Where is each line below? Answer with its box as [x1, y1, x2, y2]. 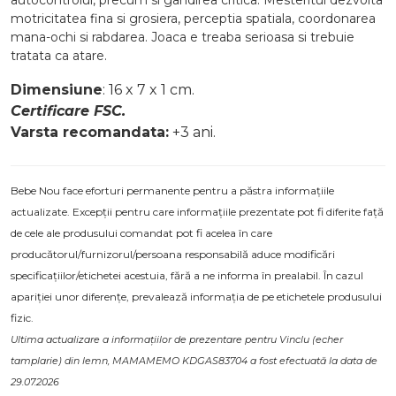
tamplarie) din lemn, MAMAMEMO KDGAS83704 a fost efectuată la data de [11, 354, 377, 368]
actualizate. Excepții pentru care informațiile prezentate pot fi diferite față [11, 205, 384, 219]
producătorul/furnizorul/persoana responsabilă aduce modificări [11, 247, 335, 262]
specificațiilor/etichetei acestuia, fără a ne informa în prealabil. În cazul [11, 269, 363, 283]
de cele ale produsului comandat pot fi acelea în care [11, 226, 272, 240]
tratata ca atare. [11, 48, 107, 65]
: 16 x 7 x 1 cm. [103, 81, 194, 99]
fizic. [11, 311, 34, 325]
